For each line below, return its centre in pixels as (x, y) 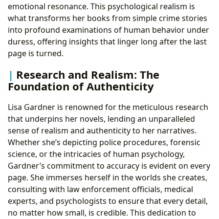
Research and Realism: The (88, 74)
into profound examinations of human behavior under (109, 30)
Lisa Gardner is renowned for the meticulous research (108, 107)
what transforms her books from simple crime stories (108, 18)
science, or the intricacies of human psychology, (96, 154)
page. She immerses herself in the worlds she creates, (108, 178)
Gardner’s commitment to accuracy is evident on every (109, 166)
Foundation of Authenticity (81, 86)
